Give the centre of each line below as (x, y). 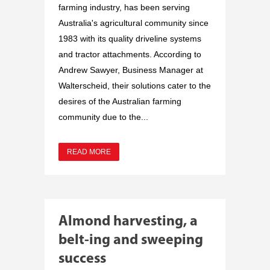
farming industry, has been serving (124, 7)
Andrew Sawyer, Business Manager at (131, 70)
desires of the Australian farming (120, 101)
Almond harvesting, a (128, 221)
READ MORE (89, 152)
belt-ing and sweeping (131, 240)
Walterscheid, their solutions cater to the (135, 85)
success (82, 259)
